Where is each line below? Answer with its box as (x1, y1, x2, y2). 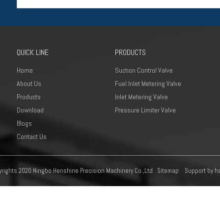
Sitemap (157, 166, 179, 175)
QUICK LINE (17, 47, 49, 57)
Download (17, 106, 44, 114)
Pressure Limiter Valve (115, 106, 176, 114)
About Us (17, 79, 41, 88)
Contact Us (17, 132, 47, 141)
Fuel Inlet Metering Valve (115, 79, 181, 88)
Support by (179, 166, 215, 175)
